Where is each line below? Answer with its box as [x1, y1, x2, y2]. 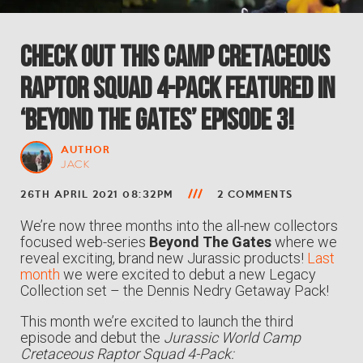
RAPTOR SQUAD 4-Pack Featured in [20, 72, 335, 102]
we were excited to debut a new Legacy [60, 266, 316, 283]
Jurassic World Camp [164, 329, 301, 346]
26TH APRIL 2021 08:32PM [20, 186, 173, 201]
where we [275, 233, 337, 250]
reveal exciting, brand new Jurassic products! [20, 250, 307, 267]
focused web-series [20, 233, 149, 250]
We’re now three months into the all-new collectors [20, 217, 338, 234]
